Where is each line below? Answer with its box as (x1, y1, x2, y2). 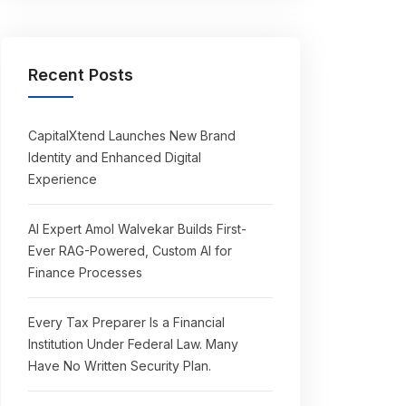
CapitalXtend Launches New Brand (28, 128, 236, 143)
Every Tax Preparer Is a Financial (28, 314, 225, 330)
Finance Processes (28, 265, 142, 280)
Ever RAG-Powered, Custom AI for (28, 243, 232, 258)
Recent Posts (28, 65, 133, 84)
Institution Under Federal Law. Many (28, 336, 238, 352)
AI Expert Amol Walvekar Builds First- (28, 221, 246, 237)
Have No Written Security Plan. (28, 358, 211, 373)
